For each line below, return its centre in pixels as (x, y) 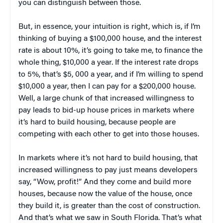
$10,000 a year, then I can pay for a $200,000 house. (107, 86)
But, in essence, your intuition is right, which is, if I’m (110, 27)
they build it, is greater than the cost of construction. (109, 206)
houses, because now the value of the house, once (105, 194)
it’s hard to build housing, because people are (97, 122)
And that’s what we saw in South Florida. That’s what (110, 218)
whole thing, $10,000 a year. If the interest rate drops (109, 62)
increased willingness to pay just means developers (108, 170)
